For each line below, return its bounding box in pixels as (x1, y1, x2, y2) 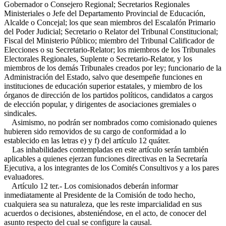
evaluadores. (4, 173, 44, 181)
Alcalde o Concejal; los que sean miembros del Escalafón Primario (4, 18, 215, 27)
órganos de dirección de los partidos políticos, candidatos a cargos (4, 91, 213, 99)
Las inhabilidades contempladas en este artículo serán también (4, 145, 208, 154)
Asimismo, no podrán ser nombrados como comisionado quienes (4, 118, 217, 127)
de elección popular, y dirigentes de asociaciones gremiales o (4, 100, 196, 108)
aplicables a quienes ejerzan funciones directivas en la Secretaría (4, 154, 207, 163)
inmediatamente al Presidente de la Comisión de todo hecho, (4, 191, 195, 199)
